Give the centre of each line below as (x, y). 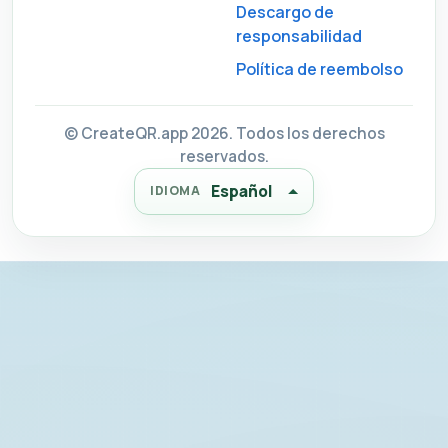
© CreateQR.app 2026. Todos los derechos (224, 133)
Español (242, 190)
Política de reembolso (319, 68)
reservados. (224, 156)
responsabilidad (299, 35)
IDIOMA (175, 191)
